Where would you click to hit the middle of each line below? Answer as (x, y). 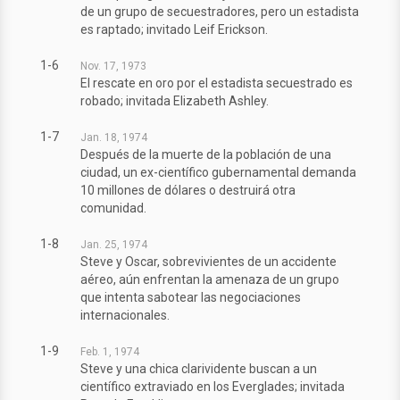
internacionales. (125, 316)
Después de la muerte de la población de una (206, 155)
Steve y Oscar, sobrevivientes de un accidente (208, 262)
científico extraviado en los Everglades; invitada (212, 387)
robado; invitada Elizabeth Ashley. (175, 101)
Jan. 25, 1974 (114, 245)
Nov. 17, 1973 (113, 67)
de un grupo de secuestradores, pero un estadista (220, 12)
